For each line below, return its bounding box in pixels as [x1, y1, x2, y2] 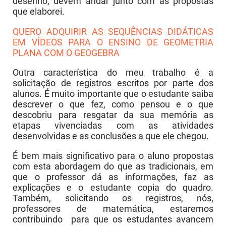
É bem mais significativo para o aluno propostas [13, 150, 213, 161]
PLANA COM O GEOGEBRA [13, 47, 120, 58]
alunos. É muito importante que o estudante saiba [13, 88, 213, 99]
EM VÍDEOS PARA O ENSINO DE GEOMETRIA [13, 36, 213, 47]
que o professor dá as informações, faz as [13, 172, 213, 183]
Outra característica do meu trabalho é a [13, 67, 213, 78]
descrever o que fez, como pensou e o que [13, 98, 213, 109]
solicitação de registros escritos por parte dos [13, 77, 213, 88]
